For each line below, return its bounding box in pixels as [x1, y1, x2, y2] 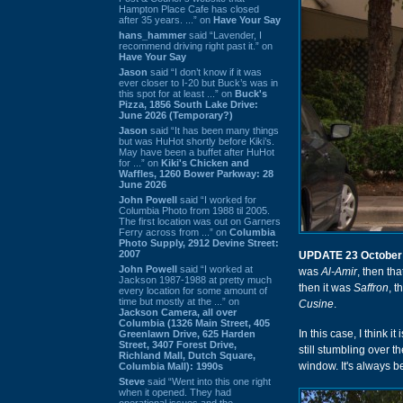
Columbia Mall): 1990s [119, 360, 223, 372]
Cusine [299, 298, 334, 310]
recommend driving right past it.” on [119, 40, 273, 51]
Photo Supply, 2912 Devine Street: [119, 237, 279, 248]
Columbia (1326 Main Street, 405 [119, 317, 270, 328]
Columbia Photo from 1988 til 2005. [119, 204, 270, 216]
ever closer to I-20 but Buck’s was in [119, 76, 278, 88]
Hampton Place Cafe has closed [119, 3, 259, 14]
